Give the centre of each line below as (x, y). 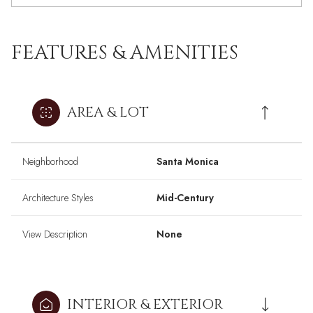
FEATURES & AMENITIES (125, 53)
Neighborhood (50, 162)
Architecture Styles (58, 198)
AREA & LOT (108, 112)
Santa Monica (188, 162)
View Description (55, 234)
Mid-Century (185, 198)
